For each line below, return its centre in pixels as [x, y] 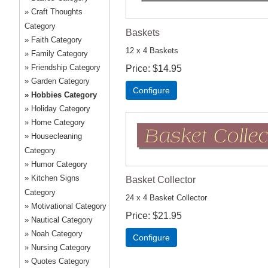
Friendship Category [66, 67]
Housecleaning [57, 136]
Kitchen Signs [55, 178]
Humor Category [59, 164]
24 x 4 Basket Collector [166, 198]
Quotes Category [60, 261]
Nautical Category [62, 220]
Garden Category [60, 81]
